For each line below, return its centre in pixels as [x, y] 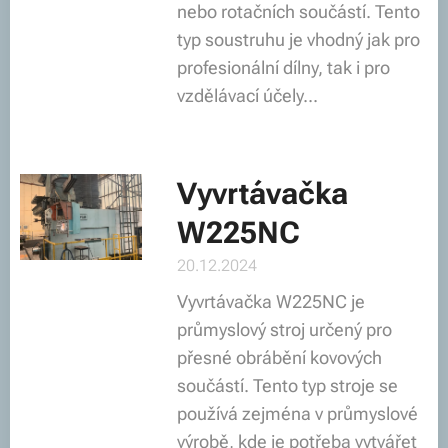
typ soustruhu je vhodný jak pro [298, 39]
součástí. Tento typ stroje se [287, 385]
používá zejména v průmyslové [297, 413]
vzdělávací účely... [247, 95]
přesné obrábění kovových [279, 357]
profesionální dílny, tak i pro [283, 67]
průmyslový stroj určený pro [284, 329]
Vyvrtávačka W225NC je [270, 301]
